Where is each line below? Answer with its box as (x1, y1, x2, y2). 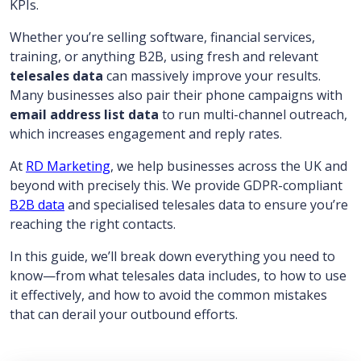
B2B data (10, 196, 64, 214)
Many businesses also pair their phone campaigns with (10, 86, 342, 104)
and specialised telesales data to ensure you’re (64, 196, 348, 214)
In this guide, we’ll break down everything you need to (10, 247, 335, 265)
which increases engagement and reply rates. (10, 125, 282, 143)
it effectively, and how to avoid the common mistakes (10, 286, 327, 304)
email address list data (10, 106, 159, 123)
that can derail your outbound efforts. (10, 305, 238, 323)
